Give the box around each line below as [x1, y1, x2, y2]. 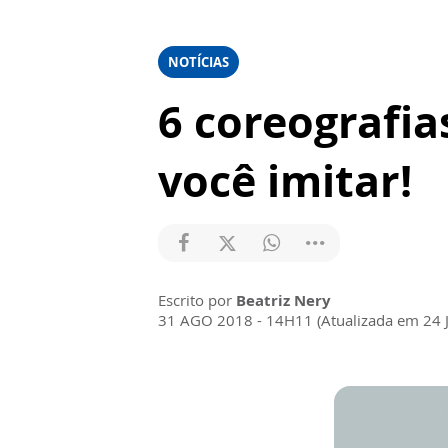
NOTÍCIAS [168, 53, 229, 71]
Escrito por [158, 290, 236, 310]
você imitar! [158, 151, 412, 210]
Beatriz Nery [236, 290, 331, 310]
